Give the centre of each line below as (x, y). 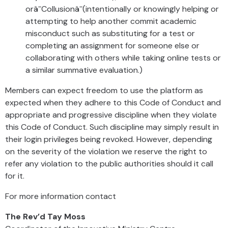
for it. (16, 176)
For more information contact (63, 196)
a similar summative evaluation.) (85, 70)
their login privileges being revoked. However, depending (109, 139)
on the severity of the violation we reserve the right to (106, 151)
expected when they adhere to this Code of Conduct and (113, 103)
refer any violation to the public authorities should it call (109, 164)
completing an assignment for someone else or (112, 46)
